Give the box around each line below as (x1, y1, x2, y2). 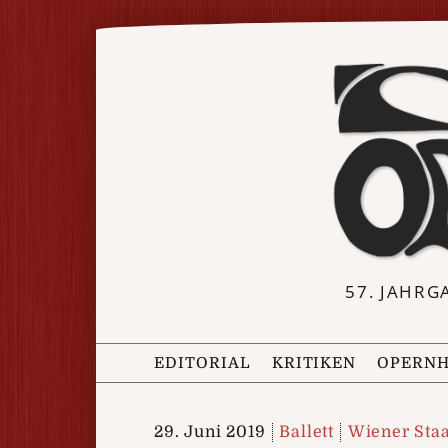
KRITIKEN (271, 353, 357, 372)
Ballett (279, 422, 335, 441)
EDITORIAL (154, 353, 251, 372)
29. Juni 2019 (154, 422, 266, 441)
